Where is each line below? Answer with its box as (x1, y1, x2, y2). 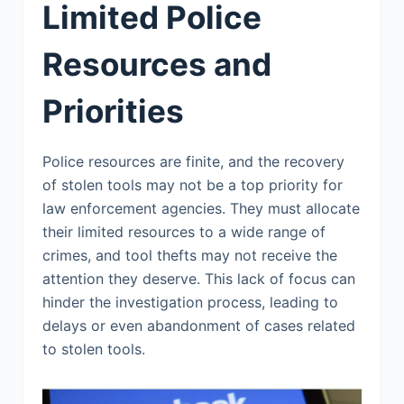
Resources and (41, 44, 271, 83)
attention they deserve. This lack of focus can (41, 269, 355, 288)
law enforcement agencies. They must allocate (41, 198, 360, 217)
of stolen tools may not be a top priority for (41, 175, 343, 194)
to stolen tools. (41, 339, 145, 358)
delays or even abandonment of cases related (41, 316, 355, 335)
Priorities (41, 91, 184, 130)
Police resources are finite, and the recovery (41, 151, 344, 170)
